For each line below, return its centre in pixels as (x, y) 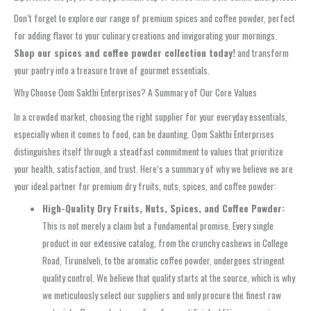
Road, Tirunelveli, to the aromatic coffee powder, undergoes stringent (164, 260)
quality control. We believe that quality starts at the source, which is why (169, 277)
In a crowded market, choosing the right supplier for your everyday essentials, (151, 116)
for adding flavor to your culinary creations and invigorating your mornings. (145, 36)
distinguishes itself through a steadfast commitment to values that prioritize (149, 151)
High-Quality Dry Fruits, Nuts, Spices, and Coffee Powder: (164, 208)
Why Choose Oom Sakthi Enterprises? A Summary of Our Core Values (135, 93)
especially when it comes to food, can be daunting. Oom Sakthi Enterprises (144, 134)
